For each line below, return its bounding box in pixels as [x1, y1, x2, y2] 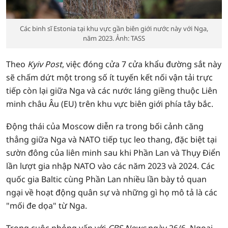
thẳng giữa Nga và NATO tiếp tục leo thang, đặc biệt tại [6, 134, 217, 145]
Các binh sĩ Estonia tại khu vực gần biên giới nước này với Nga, [20, 24, 208, 33]
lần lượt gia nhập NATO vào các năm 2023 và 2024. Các [6, 160, 215, 172]
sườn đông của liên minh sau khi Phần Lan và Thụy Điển [6, 147, 220, 158]
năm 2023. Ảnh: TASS [83, 34, 145, 43]
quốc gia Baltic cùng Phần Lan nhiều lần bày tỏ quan [6, 174, 207, 185]
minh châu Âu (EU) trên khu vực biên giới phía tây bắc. [6, 98, 213, 109]
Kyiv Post [27, 59, 62, 70]
